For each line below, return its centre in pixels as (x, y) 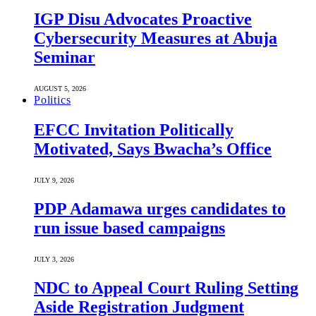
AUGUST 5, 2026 (60, 89)
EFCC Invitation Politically (134, 129)
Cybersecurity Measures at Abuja (156, 38)
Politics (53, 100)
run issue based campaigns (129, 227)
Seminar (65, 57)
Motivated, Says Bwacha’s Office (153, 148)
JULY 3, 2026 (54, 259)
